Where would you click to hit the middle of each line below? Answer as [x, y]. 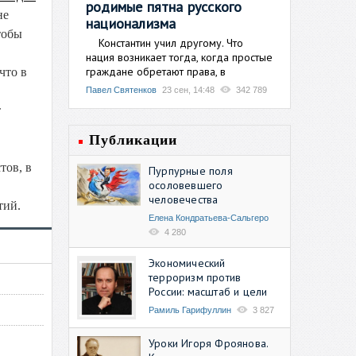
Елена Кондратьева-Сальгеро [209, 217]
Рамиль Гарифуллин [190, 310]
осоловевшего [186, 185]
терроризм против [195, 277]
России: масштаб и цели [208, 291]
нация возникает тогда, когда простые [179, 57]
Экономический [187, 263]
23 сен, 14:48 [188, 89]
